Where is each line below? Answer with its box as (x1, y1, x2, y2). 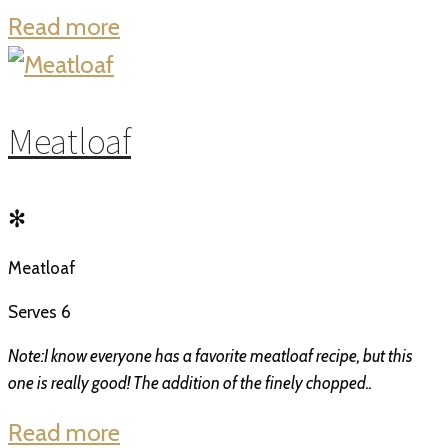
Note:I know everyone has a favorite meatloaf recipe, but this (8, 346, 413, 367)
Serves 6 (8, 302, 71, 323)
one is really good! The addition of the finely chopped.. (8, 373, 372, 394)
